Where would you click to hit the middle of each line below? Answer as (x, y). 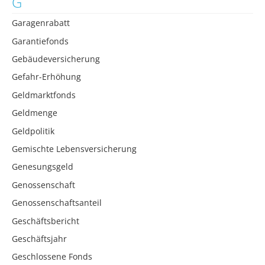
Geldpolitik (33, 131)
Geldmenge (35, 113)
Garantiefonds (40, 41)
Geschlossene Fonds (52, 257)
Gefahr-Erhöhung (46, 77)
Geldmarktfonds (44, 95)
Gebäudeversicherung (56, 59)
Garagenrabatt (41, 23)
